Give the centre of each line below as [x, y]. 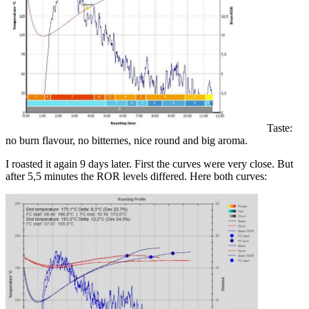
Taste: [280, 128]
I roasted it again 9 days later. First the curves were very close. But [149, 163]
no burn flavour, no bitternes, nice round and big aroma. [127, 140]
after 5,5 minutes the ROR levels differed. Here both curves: [136, 176]
